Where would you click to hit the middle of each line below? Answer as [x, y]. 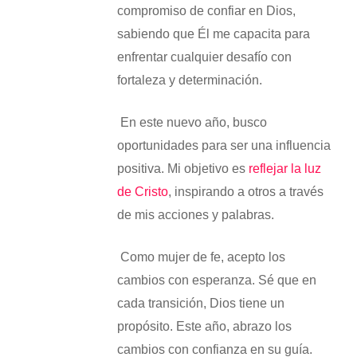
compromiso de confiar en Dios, [206, 11]
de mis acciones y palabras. [195, 215]
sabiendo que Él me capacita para [213, 34]
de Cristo [142, 192]
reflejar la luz [283, 169]
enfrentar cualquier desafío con [204, 57]
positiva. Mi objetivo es [181, 169]
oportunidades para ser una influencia [224, 145]
